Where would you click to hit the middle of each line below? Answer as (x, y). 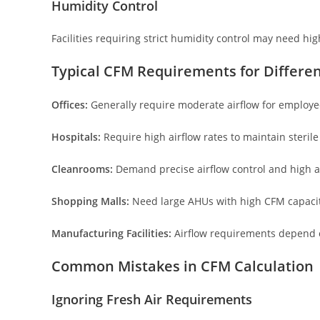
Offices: (71, 105)
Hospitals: (77, 137)
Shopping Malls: (92, 201)
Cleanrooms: (84, 169)
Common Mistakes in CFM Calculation (182, 266)
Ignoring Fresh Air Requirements (152, 300)
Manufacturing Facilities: (113, 234)
